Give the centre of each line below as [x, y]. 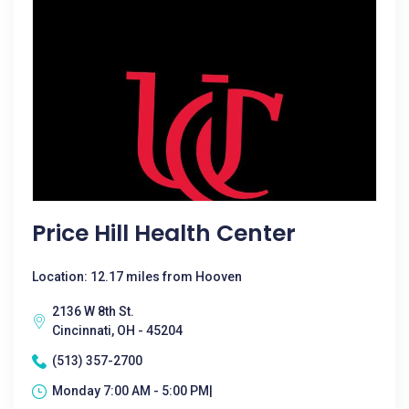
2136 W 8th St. [93, 311]
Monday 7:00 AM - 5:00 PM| [132, 391]
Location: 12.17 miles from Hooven [137, 277]
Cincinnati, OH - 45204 [117, 330]
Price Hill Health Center [164, 233]
